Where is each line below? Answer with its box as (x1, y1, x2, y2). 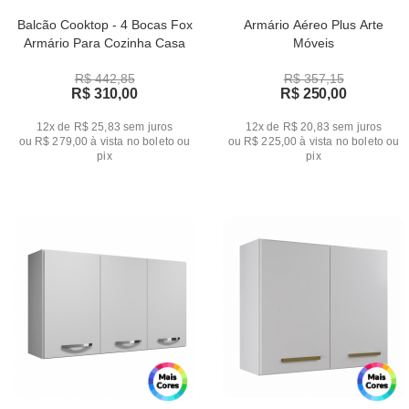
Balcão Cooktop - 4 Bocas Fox (16, 17, 193, 32)
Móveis (293, 36, 334, 50)
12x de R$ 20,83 (245, 121, 330, 133)
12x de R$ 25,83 (36, 121, 121, 133)
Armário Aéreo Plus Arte (244, 17, 383, 32)
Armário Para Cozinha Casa (24, 36, 185, 50)
